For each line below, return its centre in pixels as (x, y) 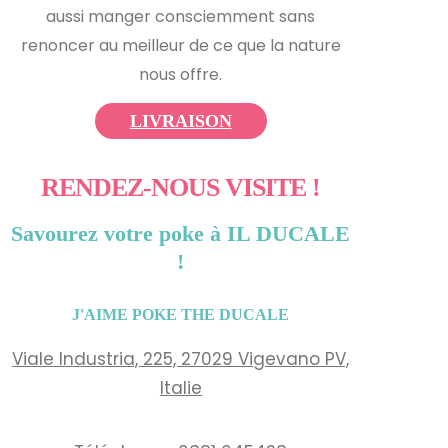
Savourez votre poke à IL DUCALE (181, 233)
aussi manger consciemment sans (181, 16)
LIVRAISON (180, 120)
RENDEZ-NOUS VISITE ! (181, 187)
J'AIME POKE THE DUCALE (181, 314)
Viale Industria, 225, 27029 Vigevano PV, (181, 359)
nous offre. (181, 74)
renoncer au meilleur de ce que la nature (180, 45)
